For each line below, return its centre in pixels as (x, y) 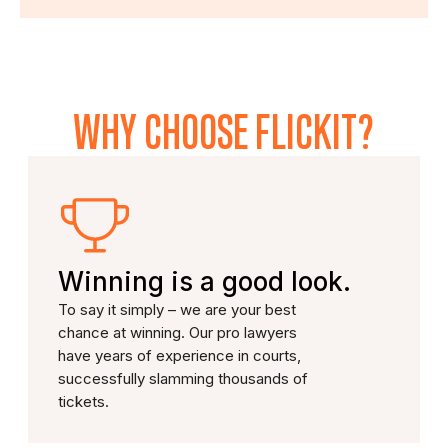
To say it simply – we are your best (177, 309)
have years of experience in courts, (179, 355)
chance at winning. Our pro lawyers (177, 332)
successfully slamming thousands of (183, 378)
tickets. (83, 401)
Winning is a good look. (204, 281)
